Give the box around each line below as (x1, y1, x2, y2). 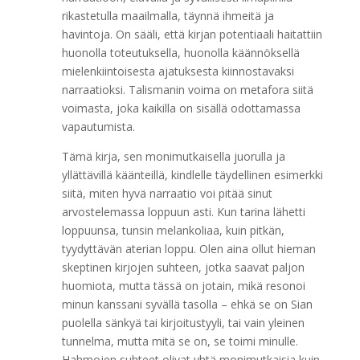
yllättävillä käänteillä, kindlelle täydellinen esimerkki (61, 167, 323, 182)
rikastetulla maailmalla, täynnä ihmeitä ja (61, 8, 274, 23)
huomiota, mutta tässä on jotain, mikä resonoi (61, 278, 305, 293)
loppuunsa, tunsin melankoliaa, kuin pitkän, (61, 223, 284, 238)
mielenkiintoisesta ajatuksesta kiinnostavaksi (61, 63, 294, 79)
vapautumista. (61, 119, 135, 134)
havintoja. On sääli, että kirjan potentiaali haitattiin (61, 27, 322, 42)
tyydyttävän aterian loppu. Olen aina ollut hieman (61, 241, 316, 256)
